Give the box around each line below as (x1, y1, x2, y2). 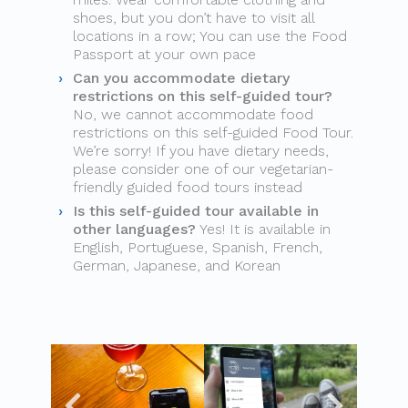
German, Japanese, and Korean (73, 257, 280, 274)
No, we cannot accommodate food (73, 106, 313, 123)
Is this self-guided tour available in (73, 202, 319, 219)
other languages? (73, 220, 196, 238)
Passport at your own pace (73, 46, 256, 63)
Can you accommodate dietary (73, 69, 290, 87)
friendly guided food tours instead (73, 178, 302, 196)
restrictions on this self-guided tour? (73, 87, 332, 105)
